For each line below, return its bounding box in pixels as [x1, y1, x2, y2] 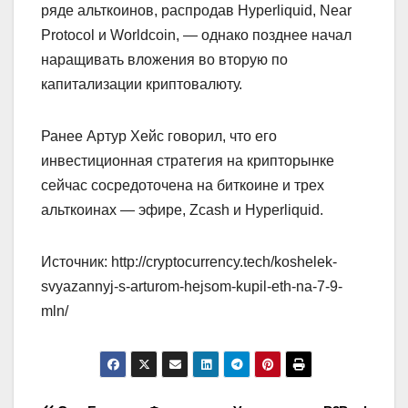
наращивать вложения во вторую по [41, 51, 288, 67]
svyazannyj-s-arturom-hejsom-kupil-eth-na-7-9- [41, 278, 342, 294]
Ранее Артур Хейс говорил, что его [41, 127, 277, 144]
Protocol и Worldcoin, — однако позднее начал [41, 26, 352, 43]
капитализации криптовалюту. [41, 76, 242, 92]
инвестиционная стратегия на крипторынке [41, 152, 334, 168]
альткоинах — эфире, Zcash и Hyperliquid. [41, 201, 323, 218]
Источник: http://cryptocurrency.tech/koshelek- [41, 253, 337, 270]
